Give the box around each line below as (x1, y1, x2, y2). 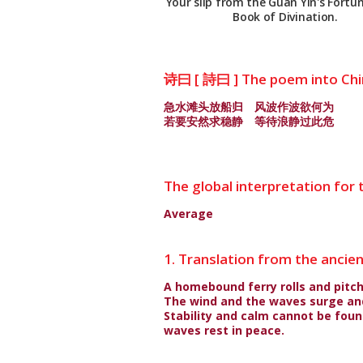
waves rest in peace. (164, 322, 284, 338)
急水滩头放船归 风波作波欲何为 (164, 99, 334, 114)
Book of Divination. (233, 9, 338, 25)
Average (164, 206, 213, 221)
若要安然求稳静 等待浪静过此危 (164, 113, 334, 129)
